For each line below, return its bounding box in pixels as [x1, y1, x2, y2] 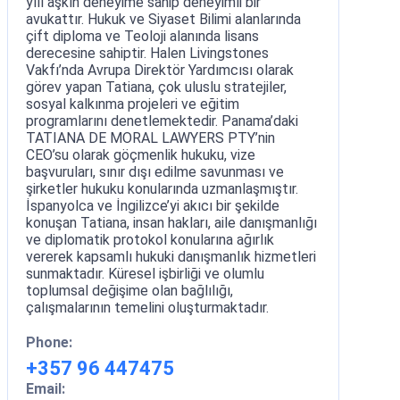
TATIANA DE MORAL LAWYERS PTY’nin [26, 129, 275, 146]
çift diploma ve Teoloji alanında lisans [26, 27, 259, 45]
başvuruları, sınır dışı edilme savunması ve [26, 162, 284, 180]
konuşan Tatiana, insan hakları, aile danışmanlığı [26, 213, 317, 231]
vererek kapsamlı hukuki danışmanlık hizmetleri [26, 247, 316, 265]
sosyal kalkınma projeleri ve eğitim [26, 95, 239, 112]
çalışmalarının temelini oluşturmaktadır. [26, 298, 269, 316]
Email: [26, 379, 65, 397]
